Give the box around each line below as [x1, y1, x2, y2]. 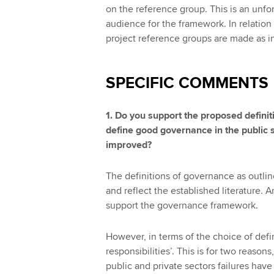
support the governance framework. [105, 199, 261, 212]
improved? [105, 139, 154, 152]
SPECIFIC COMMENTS [105, 73, 268, 94]
